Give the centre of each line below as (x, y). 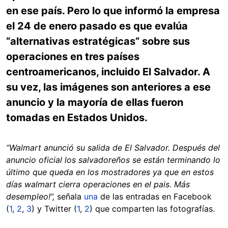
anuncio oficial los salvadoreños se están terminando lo (113, 160)
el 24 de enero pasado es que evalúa (97, 26)
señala (69, 196)
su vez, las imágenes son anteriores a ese (108, 87)
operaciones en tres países (73, 56)
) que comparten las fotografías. (152, 209)
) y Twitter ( (54, 209)
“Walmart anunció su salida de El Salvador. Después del (113, 148)
